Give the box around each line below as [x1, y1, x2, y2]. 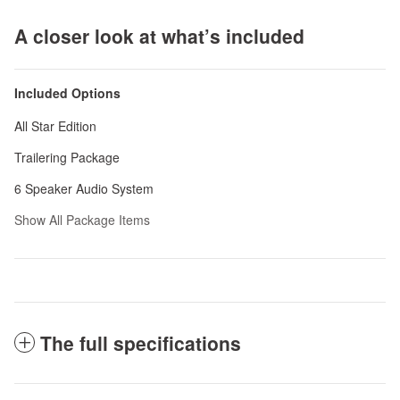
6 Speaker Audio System [14, 179, 154, 198]
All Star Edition [14, 117, 96, 136]
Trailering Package [14, 148, 120, 167]
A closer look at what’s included [14, 22, 304, 50]
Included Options [14, 84, 121, 103]
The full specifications [40, 329, 241, 357]
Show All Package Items [14, 211, 150, 229]
